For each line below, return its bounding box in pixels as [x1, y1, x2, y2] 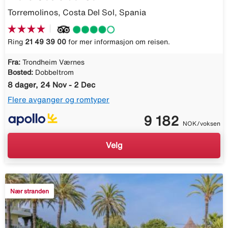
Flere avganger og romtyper [8, 95, 109, 103]
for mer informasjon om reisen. [66, 38, 170, 45]
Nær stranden [10, 187, 49, 194]
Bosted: [8, 68, 33, 76]
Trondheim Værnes [22, 58, 84, 66]
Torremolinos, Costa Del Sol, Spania [8, 8, 146, 17]
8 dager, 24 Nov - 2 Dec [8, 80, 95, 89]
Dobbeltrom [35, 68, 74, 76]
